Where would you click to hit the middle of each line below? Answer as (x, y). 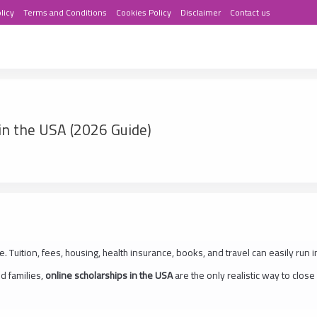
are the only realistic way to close (244, 275)
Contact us (250, 12)
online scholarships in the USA (109, 275)
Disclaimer (201, 12)
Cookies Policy (144, 12)
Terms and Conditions (65, 12)
